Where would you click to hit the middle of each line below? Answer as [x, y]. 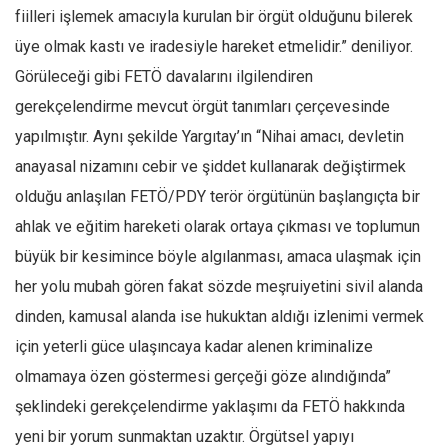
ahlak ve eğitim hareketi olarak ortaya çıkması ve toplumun [217, 226]
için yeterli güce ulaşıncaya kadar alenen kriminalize [194, 346]
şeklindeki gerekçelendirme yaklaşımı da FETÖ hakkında [210, 406]
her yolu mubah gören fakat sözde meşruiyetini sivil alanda [219, 286]
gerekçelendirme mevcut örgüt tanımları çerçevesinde [202, 106]
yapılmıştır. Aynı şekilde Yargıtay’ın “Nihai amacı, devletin [209, 136]
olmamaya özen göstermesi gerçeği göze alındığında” [203, 376]
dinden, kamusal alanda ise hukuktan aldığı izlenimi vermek [219, 316]
